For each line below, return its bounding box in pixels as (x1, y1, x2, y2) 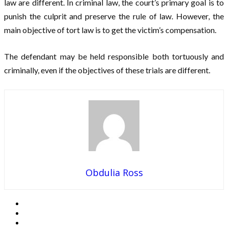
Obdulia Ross (85, 166, 143, 179)
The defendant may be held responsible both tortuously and (4, 51, 224, 62)
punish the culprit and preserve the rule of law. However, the (4, 11, 224, 21)
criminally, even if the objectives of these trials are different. (4, 65, 210, 75)
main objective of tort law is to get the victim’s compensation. (4, 25, 216, 35)
